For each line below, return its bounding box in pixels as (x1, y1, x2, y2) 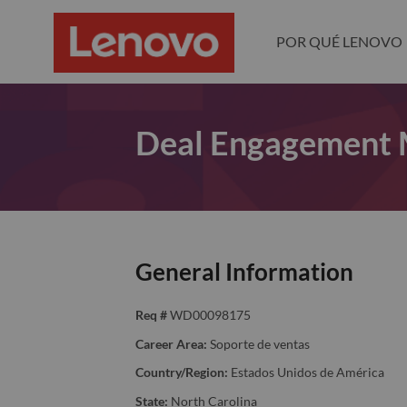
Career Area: (134, 335, 207, 352)
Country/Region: (134, 364, 228, 381)
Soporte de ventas (209, 335, 310, 352)
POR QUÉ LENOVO (276, 33, 403, 50)
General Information (134, 257, 353, 286)
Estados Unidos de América (230, 364, 384, 381)
